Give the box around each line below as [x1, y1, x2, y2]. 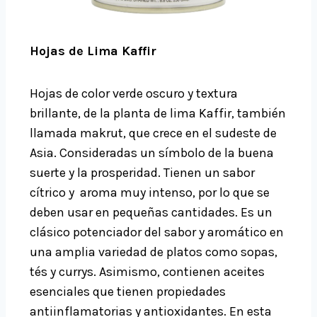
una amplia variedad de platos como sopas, [30, 244, 277, 260]
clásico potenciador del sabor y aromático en [30, 224, 284, 241]
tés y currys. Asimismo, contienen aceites [30, 264, 265, 280]
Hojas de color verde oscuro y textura [30, 86, 238, 102]
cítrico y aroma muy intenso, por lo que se [30, 185, 270, 201]
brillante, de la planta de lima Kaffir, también [30, 105, 286, 122]
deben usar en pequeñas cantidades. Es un [30, 204, 272, 221]
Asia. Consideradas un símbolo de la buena [30, 145, 274, 161]
